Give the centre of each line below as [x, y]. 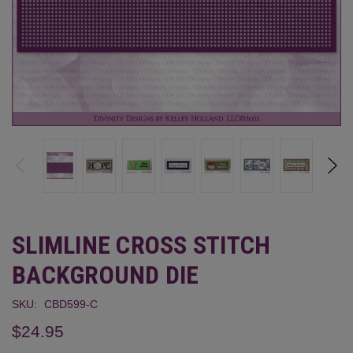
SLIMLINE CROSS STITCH [141, 245]
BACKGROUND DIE [106, 275]
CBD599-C [71, 304]
